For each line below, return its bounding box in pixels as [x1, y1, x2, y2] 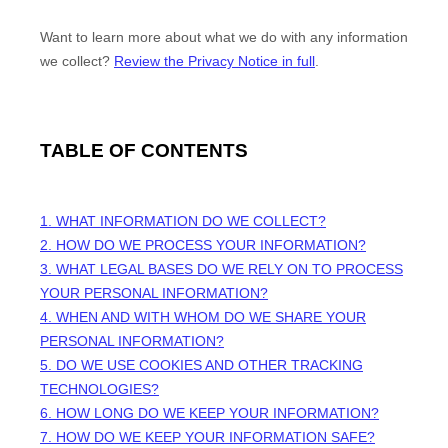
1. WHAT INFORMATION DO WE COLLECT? [40, 212, 326, 229]
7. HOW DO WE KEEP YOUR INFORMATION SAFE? [40, 428, 375, 445]
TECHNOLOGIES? [40, 380, 159, 397]
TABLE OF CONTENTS [40, 140, 248, 162]
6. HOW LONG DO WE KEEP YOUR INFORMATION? [40, 404, 379, 421]
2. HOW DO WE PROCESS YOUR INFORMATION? [40, 236, 366, 253]
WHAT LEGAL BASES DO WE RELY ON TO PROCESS [56, 260, 403, 277]
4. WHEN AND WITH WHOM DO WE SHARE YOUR [40, 308, 366, 325]
